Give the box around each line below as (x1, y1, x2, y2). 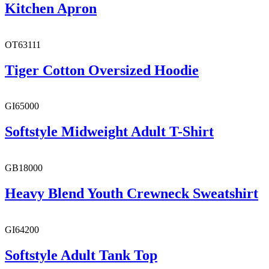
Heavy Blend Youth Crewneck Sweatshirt (5, 186, 258, 202)
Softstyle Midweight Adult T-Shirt (5, 124, 214, 140)
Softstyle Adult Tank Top (5, 247, 157, 263)
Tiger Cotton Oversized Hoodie (5, 62, 199, 78)
